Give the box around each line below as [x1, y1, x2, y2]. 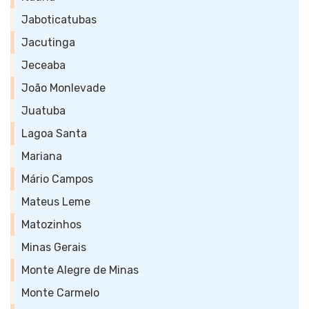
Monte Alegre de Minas [21, 263, 139, 277]
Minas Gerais [21, 241, 86, 254]
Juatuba [21, 104, 66, 117]
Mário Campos [21, 172, 93, 186]
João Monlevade [21, 81, 106, 94]
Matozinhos [21, 218, 81, 231]
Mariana [21, 150, 62, 163]
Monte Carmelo [21, 286, 99, 299]
